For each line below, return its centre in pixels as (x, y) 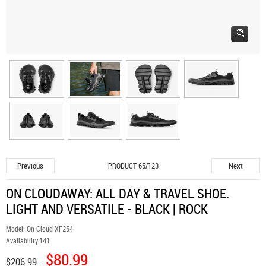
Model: (16, 229)
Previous (30, 166)
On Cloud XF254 (50, 229)
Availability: (23, 240)
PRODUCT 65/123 (133, 166)
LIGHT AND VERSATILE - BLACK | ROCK (107, 209)
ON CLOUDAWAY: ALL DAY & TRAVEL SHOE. (118, 193)
